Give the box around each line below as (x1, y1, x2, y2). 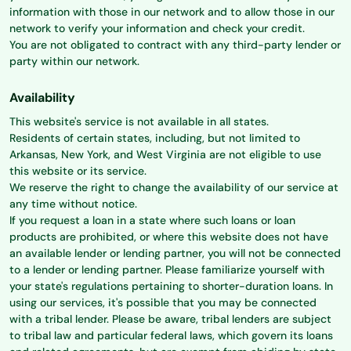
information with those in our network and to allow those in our (9, 5, 335, 20)
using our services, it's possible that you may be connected (9, 295, 317, 310)
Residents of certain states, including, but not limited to (9, 131, 300, 146)
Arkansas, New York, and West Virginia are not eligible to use (9, 147, 321, 162)
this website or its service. (9, 164, 147, 179)
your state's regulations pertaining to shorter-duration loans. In (9, 279, 333, 294)
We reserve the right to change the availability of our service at (9, 180, 338, 195)
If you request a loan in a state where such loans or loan (9, 213, 295, 228)
